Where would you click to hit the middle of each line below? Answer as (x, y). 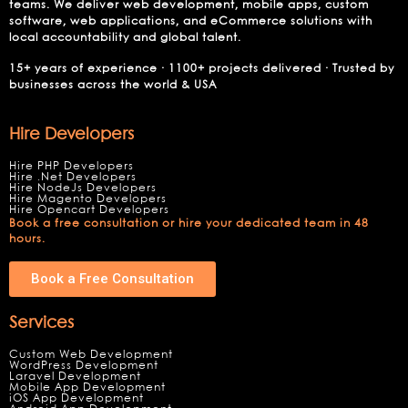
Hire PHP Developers (71, 166)
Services (41, 323)
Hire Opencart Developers (89, 210)
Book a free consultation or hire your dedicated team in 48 (189, 224)
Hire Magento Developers (88, 199)
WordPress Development (84, 366)
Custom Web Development (91, 355)
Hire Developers (71, 135)
